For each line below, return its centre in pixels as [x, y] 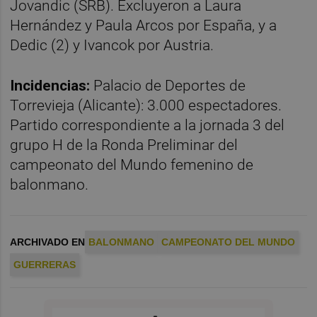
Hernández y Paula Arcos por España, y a [144, 25]
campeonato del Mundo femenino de [132, 165]
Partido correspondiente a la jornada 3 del [148, 125]
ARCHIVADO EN [48, 242]
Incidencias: [50, 85]
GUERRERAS [45, 264]
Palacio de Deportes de [168, 85]
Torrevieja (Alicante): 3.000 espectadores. [146, 105]
